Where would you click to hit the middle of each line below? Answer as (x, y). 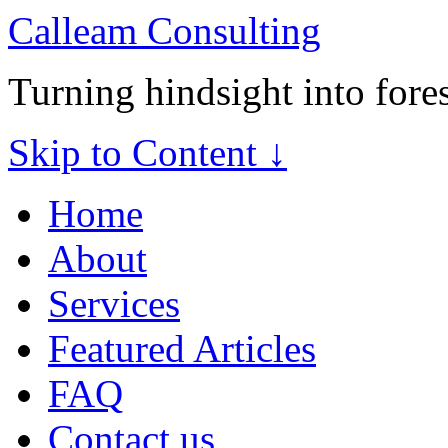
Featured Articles (182, 348)
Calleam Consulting (164, 30)
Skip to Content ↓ (147, 152)
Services (114, 303)
